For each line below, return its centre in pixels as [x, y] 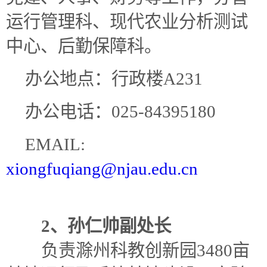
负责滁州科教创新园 [119, 251]
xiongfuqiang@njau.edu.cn [102, 169]
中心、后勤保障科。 [84, 46]
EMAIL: [55, 145]
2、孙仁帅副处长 [106, 226]
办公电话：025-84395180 [121, 112]
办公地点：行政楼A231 [114, 79]
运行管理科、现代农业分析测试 [127, 22]
